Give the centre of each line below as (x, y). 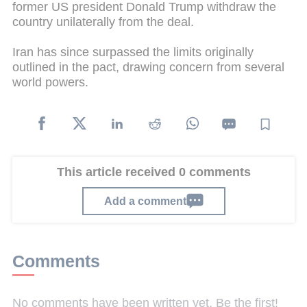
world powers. (50, 82)
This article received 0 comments (153, 172)
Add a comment (145, 200)
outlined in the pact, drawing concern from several (148, 67)
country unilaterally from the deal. (103, 22)
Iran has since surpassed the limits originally (133, 52)
